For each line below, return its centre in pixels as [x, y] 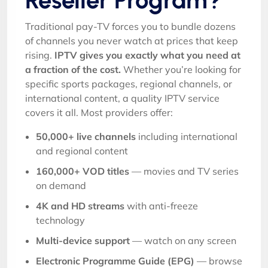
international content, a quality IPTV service [122, 98]
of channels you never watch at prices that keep [132, 41]
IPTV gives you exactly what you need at [147, 55]
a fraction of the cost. [73, 69]
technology [60, 220]
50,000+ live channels [86, 136]
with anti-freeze [161, 206]
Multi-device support [83, 240]
